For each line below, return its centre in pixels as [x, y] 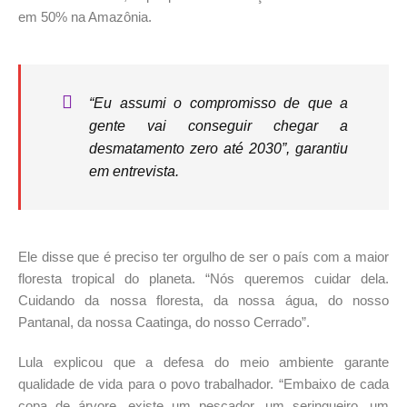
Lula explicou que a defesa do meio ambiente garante [203, 362]
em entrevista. [136, 172]
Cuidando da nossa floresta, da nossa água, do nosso [203, 301]
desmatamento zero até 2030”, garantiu [218, 149]
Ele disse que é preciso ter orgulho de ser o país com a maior [203, 257]
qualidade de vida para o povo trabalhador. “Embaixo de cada [203, 384]
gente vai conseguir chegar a [218, 126]
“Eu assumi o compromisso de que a [218, 104]
